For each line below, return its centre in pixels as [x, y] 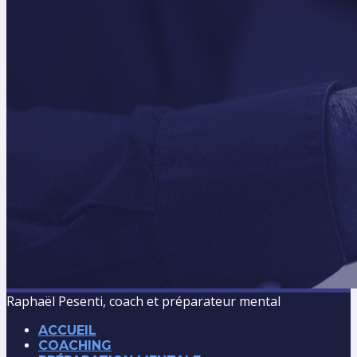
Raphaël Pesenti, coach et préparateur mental [143, 301]
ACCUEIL [67, 330]
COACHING [75, 345]
